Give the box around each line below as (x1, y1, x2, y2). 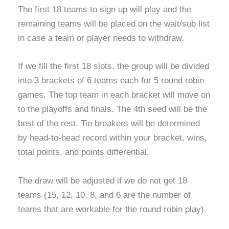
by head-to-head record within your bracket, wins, (18, 133, 207, 143)
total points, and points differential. (18, 147, 149, 157)
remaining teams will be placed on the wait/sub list (18, 19, 210, 29)
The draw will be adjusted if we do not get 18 (18, 175, 187, 186)
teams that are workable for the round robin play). (18, 204, 207, 214)
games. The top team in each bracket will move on (18, 90, 210, 100)
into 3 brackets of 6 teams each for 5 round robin (18, 76, 204, 86)
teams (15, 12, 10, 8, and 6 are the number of (18, 190, 191, 200)
